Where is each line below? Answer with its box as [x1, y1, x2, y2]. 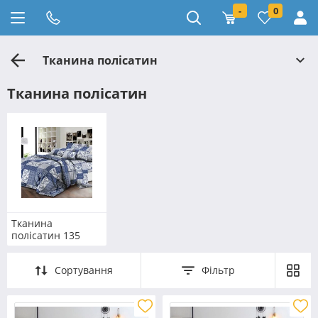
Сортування [55, 263, 113, 277]
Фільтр [201, 263, 235, 277]
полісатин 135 [11, 228, 80, 242]
